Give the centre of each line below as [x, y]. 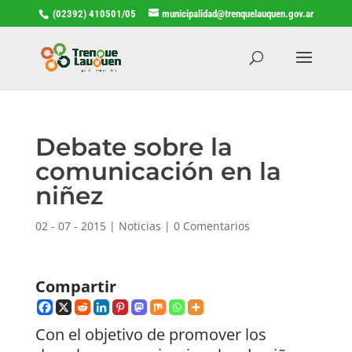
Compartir [75, 286]
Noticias [139, 225]
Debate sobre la [134, 147]
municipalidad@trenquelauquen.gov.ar [237, 13]
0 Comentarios [211, 225]
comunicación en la [158, 171]
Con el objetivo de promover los [150, 334]
